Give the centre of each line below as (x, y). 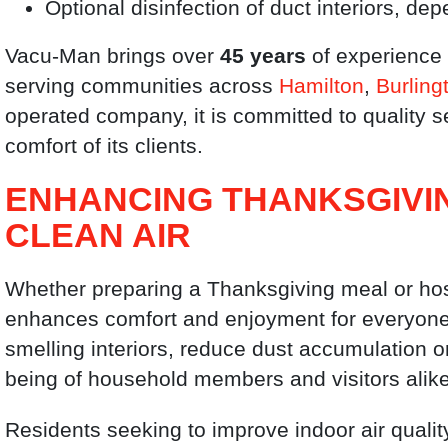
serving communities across (142, 85)
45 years (263, 55)
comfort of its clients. (104, 145)
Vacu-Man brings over (113, 55)
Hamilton (322, 85)
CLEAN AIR (98, 235)
